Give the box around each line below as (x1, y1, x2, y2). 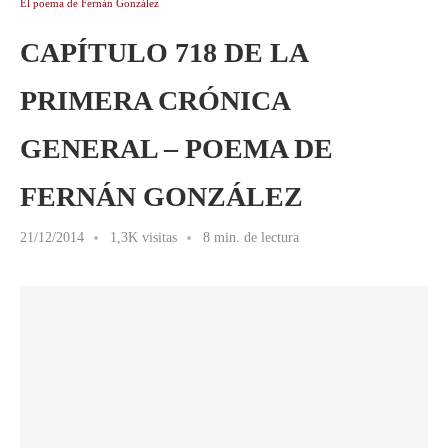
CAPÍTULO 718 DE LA (20, 37, 307, 68)
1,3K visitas (110, 230, 177, 245)
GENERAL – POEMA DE (20, 133, 333, 164)
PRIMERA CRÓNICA (20, 85, 289, 116)
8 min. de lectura (203, 230, 299, 245)
